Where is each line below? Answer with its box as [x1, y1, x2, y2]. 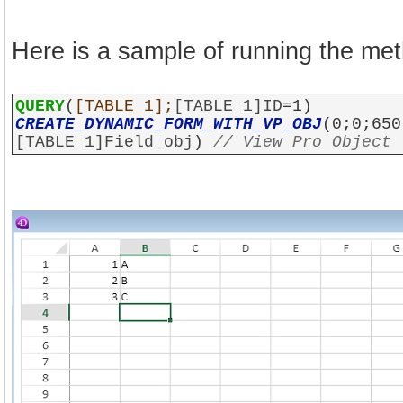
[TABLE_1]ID [174, 97, 282, 115]
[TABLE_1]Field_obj [15, 133, 193, 151]
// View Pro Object [213, 133, 391, 151]
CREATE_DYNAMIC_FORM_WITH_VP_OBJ [15, 115, 322, 133]
